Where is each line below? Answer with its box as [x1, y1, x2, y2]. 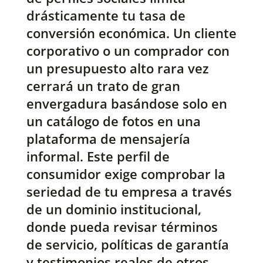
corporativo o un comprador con [26, 42, 230, 60]
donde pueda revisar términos [26, 218, 218, 236]
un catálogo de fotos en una [26, 112, 201, 130]
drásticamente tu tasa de [26, 6, 186, 25]
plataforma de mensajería [26, 130, 190, 148]
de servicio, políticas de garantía [26, 235, 229, 254]
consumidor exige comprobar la [26, 165, 225, 183]
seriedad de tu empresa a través [26, 183, 232, 201]
